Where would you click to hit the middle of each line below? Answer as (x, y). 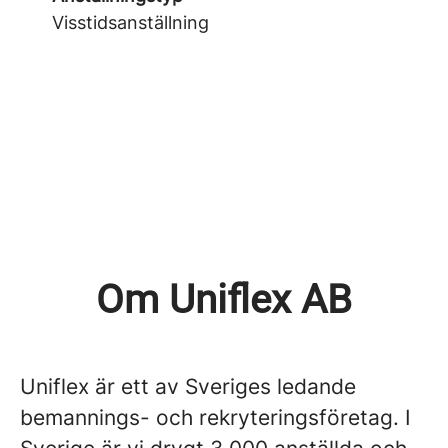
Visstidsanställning (130, 22)
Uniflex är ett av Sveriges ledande (188, 386)
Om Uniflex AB (224, 299)
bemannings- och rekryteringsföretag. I (215, 417)
